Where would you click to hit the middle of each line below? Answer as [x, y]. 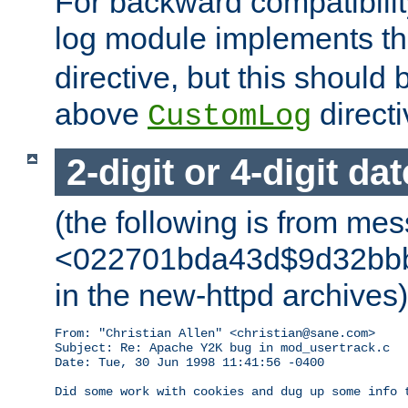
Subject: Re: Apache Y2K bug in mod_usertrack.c [222, 348]
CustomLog [229, 116]
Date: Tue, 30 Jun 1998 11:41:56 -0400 [189, 363]
